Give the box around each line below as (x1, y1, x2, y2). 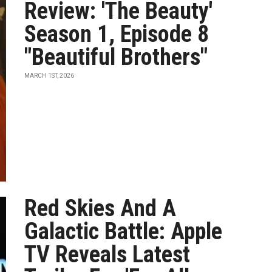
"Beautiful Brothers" (24, 44, 208, 70)
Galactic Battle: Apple (24, 218, 223, 245)
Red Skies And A (24, 195, 177, 222)
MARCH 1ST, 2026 (24, 72, 75, 79)
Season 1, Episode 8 (24, 21, 209, 47)
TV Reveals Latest (24, 241, 191, 268)
